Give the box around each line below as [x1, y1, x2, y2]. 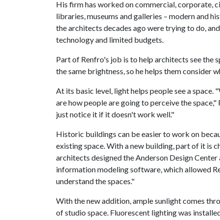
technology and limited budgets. [56, 35, 164, 44]
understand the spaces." [56, 176, 135, 186]
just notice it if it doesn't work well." [56, 110, 174, 119]
